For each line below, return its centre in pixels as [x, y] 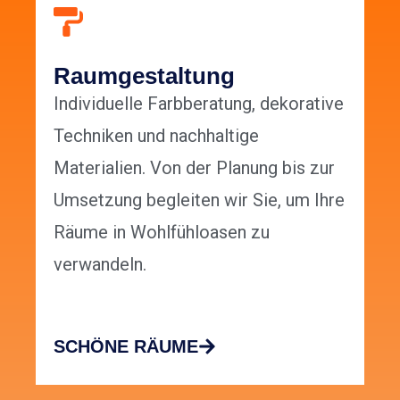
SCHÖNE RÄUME [126, 347]
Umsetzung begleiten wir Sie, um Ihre [199, 200]
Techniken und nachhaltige [156, 136]
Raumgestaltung [144, 76]
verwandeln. [100, 264]
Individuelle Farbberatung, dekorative [199, 104]
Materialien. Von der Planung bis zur [194, 168]
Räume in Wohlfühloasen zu [162, 232]
